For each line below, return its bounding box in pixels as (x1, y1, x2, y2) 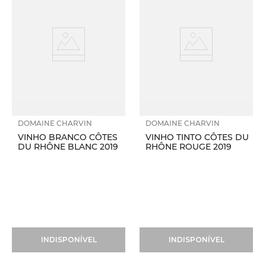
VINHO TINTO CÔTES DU (145, 132, 249, 143)
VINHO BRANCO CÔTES (18, 132, 118, 143)
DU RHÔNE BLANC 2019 (18, 141, 118, 153)
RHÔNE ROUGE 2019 (145, 141, 232, 153)
